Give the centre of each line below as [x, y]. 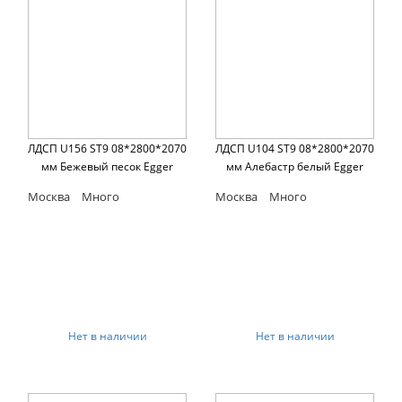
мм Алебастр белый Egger [295, 167]
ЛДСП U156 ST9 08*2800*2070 [107, 149]
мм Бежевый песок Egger [107, 167]
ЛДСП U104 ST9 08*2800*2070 [295, 149]
